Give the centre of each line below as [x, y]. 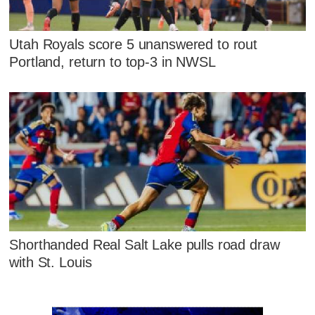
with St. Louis [51, 263]
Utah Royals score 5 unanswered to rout [134, 45]
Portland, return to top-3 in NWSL [112, 62]
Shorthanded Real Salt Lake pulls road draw [144, 245]
